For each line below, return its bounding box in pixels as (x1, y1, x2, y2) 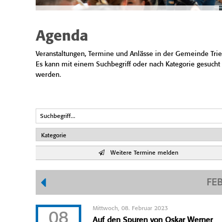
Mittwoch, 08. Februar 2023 (93, 205, 168, 212)
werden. (36, 71, 61, 78)
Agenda (36, 29, 88, 45)
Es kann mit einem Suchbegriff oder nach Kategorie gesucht (36, 61, 220, 68)
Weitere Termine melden (104, 149, 178, 156)
